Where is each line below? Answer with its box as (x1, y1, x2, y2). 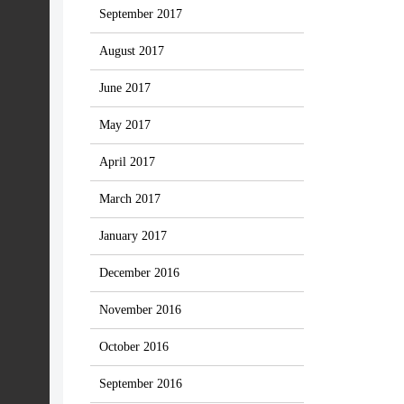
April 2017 (99, 155, 155, 169)
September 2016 (99, 377, 182, 390)
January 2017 (99, 229, 167, 243)
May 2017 (99, 118, 151, 132)
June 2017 (99, 81, 151, 95)
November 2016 (99, 303, 181, 317)
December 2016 (99, 266, 179, 280)
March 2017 (99, 192, 161, 206)
